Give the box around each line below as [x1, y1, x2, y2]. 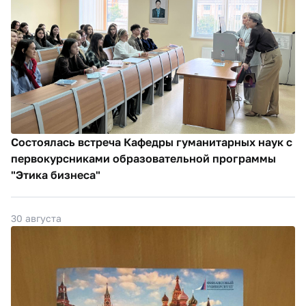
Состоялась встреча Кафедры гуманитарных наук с [11, 135, 292, 149]
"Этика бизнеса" [11, 167, 100, 182]
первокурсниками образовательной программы [11, 151, 276, 165]
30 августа [11, 212, 61, 224]
